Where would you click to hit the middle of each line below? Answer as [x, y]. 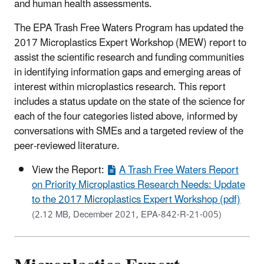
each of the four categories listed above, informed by [126, 116]
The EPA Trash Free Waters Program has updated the [129, 28]
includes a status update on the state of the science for [130, 102]
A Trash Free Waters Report [179, 170]
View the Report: [69, 170]
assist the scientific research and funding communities [129, 57]
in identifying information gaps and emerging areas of [128, 72]
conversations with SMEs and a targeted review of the [129, 131]
